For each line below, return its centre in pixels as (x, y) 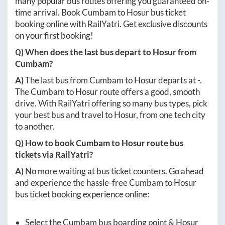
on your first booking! (54, 36)
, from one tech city (171, 115)
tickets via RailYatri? (54, 155)
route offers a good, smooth (149, 92)
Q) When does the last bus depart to (84, 52)
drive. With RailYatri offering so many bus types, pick (111, 103)
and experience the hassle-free (72, 183)
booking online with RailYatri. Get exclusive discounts (111, 24)
